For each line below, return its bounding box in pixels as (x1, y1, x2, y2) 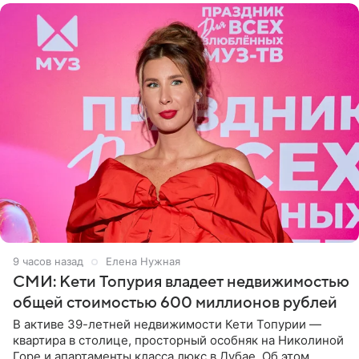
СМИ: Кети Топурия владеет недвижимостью (13, 272, 349, 291)
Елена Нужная (106, 254, 180, 268)
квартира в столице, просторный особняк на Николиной (13, 332, 344, 348)
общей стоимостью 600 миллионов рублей (13, 293, 337, 312)
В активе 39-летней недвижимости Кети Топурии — (13, 316, 321, 332)
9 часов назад (13, 254, 83, 268)
